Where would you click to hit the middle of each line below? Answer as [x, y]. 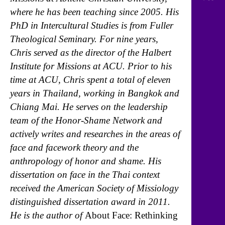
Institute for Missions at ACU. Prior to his [91, 66]
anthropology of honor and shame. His [86, 161]
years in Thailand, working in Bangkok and [95, 93]
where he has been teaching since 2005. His [94, 12]
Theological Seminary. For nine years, [84, 39]
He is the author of [47, 215]
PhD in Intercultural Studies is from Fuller [92, 26]
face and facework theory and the [74, 148]
